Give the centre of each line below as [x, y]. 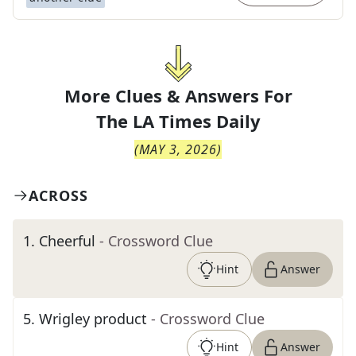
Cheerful [67, 241]
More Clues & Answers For [178, 95]
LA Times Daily [196, 121]
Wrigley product [93, 319]
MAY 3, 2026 [178, 149]
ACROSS [58, 195]
